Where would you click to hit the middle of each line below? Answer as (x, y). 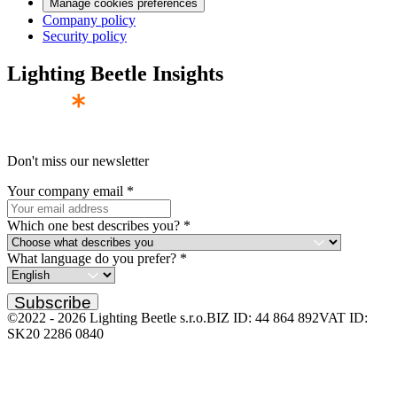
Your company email (65, 191)
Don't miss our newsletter (78, 160)
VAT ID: (343, 318)
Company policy (89, 20)
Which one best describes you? (93, 225)
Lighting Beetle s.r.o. (146, 318)
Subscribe (53, 303)
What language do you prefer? (92, 258)
